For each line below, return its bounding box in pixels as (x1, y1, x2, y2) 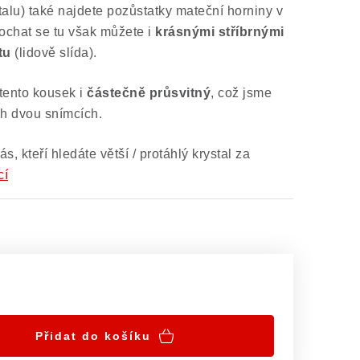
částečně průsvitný (87, 86, 211, 100)
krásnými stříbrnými (155, 25, 284, 39)
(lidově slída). (10, 46, 97, 59)
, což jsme (211, 86, 272, 100)
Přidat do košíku (35, 329, 151, 342)
